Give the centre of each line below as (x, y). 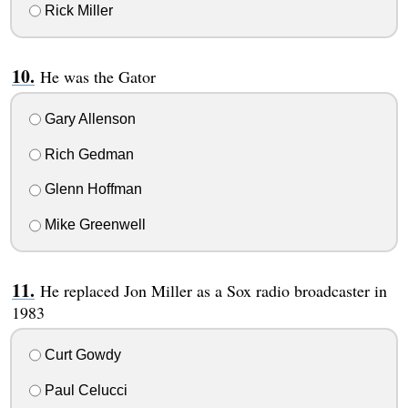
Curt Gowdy (81, 355)
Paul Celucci (84, 390)
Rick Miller (76, 11)
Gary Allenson (88, 118)
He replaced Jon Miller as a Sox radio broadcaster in (213, 291)
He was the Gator (97, 77)
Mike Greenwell (93, 225)
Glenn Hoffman (91, 189)
